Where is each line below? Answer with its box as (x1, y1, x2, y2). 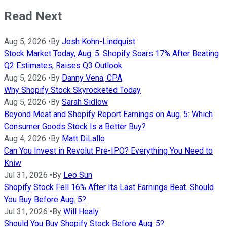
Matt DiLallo (62, 134, 105, 144)
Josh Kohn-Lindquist (62, 36, 135, 47)
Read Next (4, 9, 62, 24)
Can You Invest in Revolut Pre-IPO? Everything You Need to (4, 146, 213, 156)
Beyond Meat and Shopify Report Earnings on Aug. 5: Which (4, 109, 213, 120)
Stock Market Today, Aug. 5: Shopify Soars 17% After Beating (4, 49, 219, 59)
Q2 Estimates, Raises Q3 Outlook (4, 61, 122, 71)
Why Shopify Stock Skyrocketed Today (4, 85, 141, 95)
